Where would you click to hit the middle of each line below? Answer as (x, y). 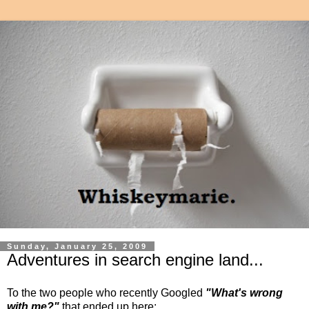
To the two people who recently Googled (106, 293)
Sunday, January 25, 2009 (77, 247)
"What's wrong (244, 293)
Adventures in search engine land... (135, 260)
